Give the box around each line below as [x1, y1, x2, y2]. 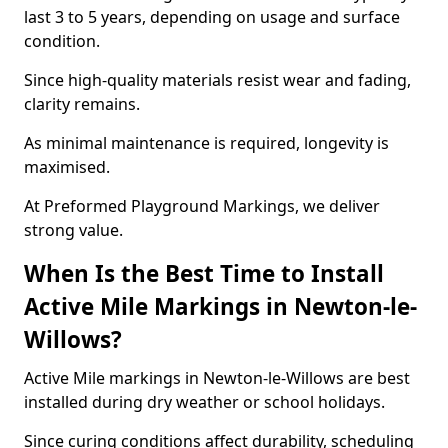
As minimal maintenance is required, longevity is [24, 132, 389, 154]
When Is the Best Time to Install [24, 258, 384, 289]
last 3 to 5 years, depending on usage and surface [24, 6, 400, 28]
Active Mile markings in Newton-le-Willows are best [24, 367, 410, 389]
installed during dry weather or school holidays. [24, 391, 385, 413]
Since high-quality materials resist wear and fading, [24, 69, 411, 91]
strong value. [24, 219, 123, 241]
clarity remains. [24, 93, 140, 115]
